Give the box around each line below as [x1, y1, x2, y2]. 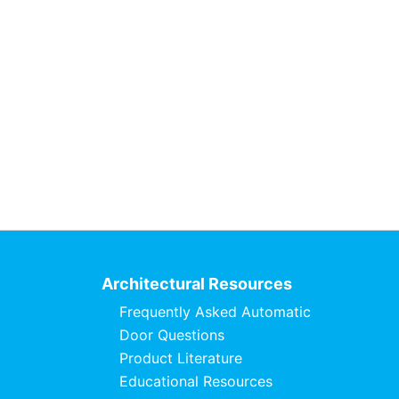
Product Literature [118, 349, 242, 368]
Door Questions [118, 326, 224, 345]
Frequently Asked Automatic [118, 303, 311, 322]
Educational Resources [118, 372, 273, 391]
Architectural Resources [101, 274, 292, 294]
